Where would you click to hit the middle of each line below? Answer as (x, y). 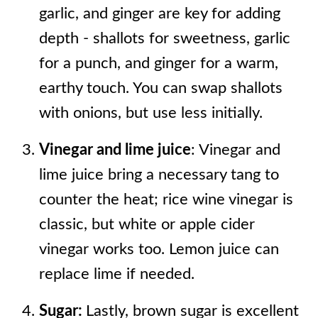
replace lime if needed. (116, 274)
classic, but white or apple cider (147, 224)
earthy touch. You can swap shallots (160, 88)
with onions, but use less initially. (150, 113)
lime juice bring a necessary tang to (159, 175)
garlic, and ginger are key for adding (159, 13)
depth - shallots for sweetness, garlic (164, 38)
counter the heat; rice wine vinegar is (166, 199)
